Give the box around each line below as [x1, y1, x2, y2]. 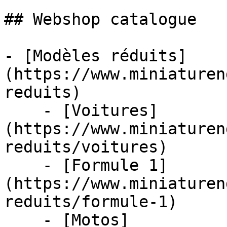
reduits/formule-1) [4, 193, 177, 211]
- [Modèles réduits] [4, 47, 187, 65]
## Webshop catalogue [4, 10, 197, 28]
